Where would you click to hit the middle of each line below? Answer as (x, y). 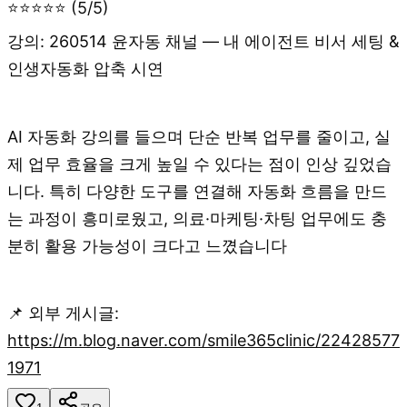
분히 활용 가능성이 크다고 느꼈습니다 (147, 245)
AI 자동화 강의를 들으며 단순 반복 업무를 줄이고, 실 (199, 136)
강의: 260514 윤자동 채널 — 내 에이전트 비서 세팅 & (203, 42)
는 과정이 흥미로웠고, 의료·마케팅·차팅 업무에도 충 (197, 218)
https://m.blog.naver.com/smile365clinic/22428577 (203, 340)
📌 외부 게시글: (63, 313)
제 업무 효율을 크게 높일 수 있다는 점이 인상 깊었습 (199, 164)
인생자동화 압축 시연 (85, 69)
